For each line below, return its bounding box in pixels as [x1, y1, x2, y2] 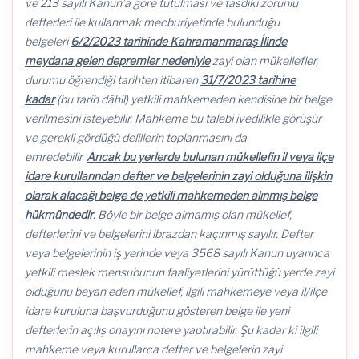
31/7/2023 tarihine [200, 73, 296, 87]
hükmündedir [25, 208, 93, 221]
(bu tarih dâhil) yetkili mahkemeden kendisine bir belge [54, 92, 332, 106]
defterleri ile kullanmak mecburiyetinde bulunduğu [25, 15, 280, 29]
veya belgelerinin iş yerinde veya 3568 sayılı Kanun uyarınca [25, 246, 329, 260]
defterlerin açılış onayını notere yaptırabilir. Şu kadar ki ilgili [25, 323, 317, 337]
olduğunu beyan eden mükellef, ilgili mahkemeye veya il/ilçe [25, 284, 327, 298]
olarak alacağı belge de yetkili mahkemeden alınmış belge [25, 188, 317, 202]
